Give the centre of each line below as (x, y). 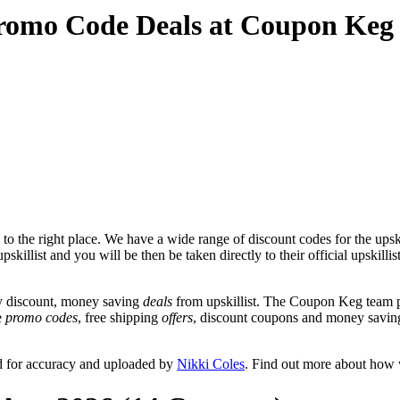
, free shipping (120, 317)
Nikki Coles (211, 363)
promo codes (42, 317)
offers (177, 317)
